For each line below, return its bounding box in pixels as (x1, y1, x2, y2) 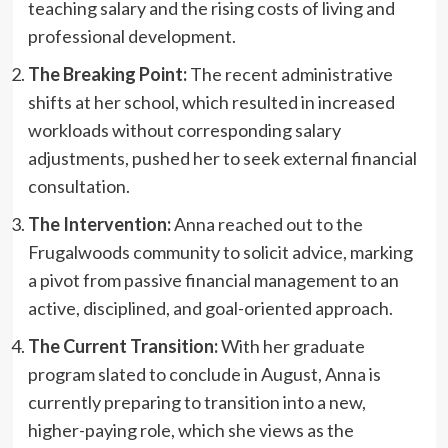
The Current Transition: (27, 335, 218, 358)
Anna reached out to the (170, 213, 363, 236)
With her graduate (217, 335, 365, 358)
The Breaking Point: (27, 63, 187, 86)
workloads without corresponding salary (27, 119, 341, 142)
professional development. (27, 25, 236, 48)
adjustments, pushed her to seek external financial (27, 147, 417, 170)
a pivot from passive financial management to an (27, 269, 399, 292)
